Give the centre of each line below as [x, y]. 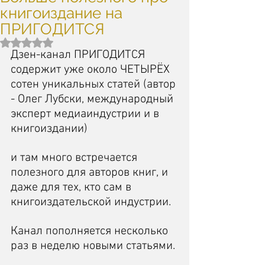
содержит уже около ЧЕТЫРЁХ [92, 70]
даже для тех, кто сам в [72, 188]
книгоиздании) [51, 129]
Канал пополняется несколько [91, 231]
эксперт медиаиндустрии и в [86, 114]
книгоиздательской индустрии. [92, 202]
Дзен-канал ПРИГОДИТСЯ [79, 55]
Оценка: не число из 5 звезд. [78, 42]
